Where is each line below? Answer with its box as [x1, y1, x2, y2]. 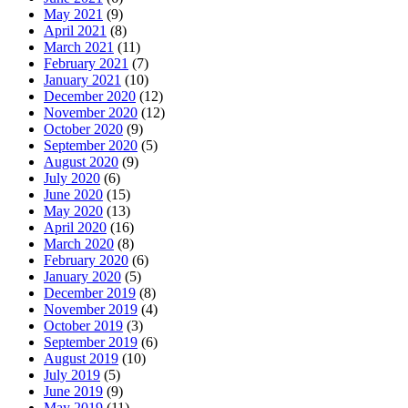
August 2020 [44, 153, 118, 169]
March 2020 [44, 235, 114, 251]
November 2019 [44, 301, 138, 317]
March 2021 [44, 38, 114, 55]
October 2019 [44, 317, 123, 333]
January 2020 [44, 268, 121, 284]
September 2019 [44, 333, 138, 350]
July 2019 [44, 366, 100, 382]
